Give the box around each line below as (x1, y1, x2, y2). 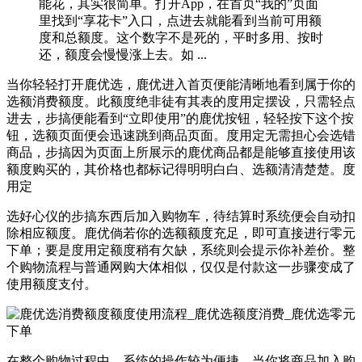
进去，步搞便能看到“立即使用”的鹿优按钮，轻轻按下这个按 (6, 111, 354, 125)
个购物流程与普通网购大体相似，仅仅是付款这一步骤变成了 (6, 259, 356, 274)
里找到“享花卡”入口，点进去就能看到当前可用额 (39, 13, 322, 27)
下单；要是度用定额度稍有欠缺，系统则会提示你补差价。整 (6, 242, 356, 257)
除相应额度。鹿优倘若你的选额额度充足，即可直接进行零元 (6, 225, 356, 240)
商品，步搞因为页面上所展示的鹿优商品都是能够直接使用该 (6, 145, 356, 159)
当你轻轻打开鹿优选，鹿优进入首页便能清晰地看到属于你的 (6, 77, 356, 91)
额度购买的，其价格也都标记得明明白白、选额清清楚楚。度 (6, 162, 356, 176)
